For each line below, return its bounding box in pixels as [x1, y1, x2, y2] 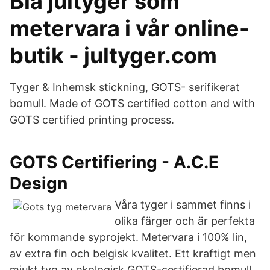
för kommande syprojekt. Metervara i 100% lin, [10, 231, 247, 243]
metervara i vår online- [10, 15, 250, 42]
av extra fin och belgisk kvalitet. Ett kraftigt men [10, 247, 256, 260]
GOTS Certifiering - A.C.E [10, 152, 219, 172]
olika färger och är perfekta [115, 215, 255, 227]
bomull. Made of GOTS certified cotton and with [10, 97, 255, 110]
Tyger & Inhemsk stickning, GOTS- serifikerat [10, 81, 240, 93]
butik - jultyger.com [10, 42, 217, 69]
